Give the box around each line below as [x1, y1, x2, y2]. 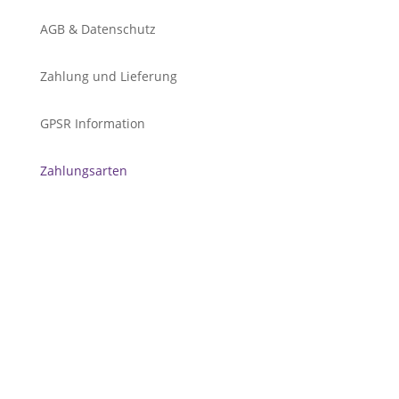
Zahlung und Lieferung [39, 68, 177, 85]
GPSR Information [39, 115, 145, 133]
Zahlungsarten [39, 162, 127, 180]
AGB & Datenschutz [39, 20, 156, 38]
